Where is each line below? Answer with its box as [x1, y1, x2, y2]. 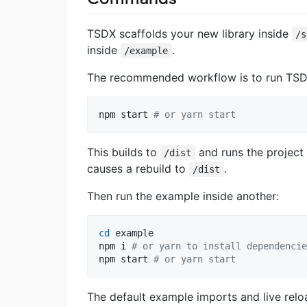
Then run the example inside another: [87, 188, 279, 203]
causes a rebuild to [87, 161, 189, 175]
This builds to [87, 145, 160, 159]
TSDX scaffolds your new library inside [87, 26, 292, 40]
